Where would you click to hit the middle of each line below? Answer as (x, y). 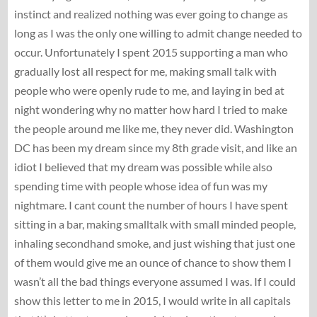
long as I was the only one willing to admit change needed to (158, 33)
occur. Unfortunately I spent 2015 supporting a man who (151, 52)
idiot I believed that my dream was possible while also (143, 166)
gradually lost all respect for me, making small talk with (145, 71)
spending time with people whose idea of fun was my (140, 185)
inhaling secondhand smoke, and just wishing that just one (154, 243)
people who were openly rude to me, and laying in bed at (149, 90)
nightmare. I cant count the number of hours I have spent (151, 204)
